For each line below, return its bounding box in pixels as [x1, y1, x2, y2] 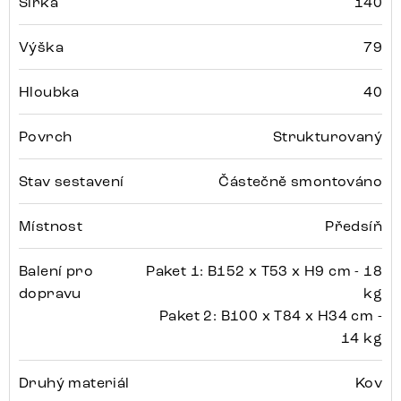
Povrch [19, 128, 73, 146]
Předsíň [325, 218, 382, 235]
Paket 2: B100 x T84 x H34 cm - [159, 307, 382, 325]
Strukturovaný [272, 128, 382, 146]
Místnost [19, 218, 83, 235]
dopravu [19, 285, 81, 303]
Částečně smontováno [218, 173, 382, 191]
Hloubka [19, 83, 80, 101]
